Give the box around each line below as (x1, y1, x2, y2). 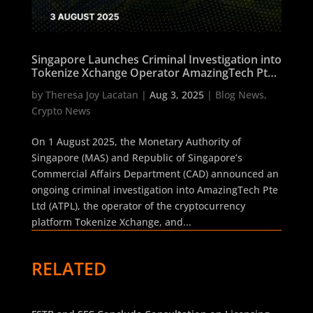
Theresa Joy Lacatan (45, 88, 138, 102)
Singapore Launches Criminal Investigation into (31, 52, 282, 68)
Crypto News (31, 104, 91, 118)
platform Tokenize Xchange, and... (31, 215, 191, 229)
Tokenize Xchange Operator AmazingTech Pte (31, 65, 274, 81)
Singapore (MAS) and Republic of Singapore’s (31, 151, 242, 165)
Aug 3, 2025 (149, 88, 204, 102)
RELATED (31, 256, 106, 281)
